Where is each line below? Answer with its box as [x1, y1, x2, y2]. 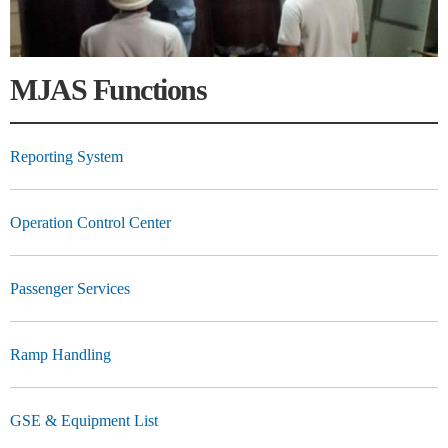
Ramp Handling [10, 345, 111, 363]
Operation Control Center [10, 213, 171, 231]
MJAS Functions [10, 72, 206, 106]
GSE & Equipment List [10, 411, 158, 429]
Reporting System [10, 147, 123, 165]
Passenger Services [10, 279, 130, 297]
